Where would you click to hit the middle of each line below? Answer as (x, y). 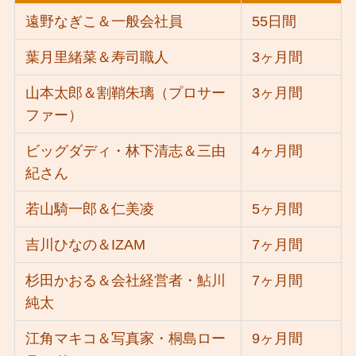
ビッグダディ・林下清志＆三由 (126, 151)
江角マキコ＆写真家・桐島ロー (126, 339)
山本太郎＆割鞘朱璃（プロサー (126, 93)
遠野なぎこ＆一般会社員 (104, 22)
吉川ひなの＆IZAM (86, 245)
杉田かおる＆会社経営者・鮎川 (126, 281)
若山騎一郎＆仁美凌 (90, 209)
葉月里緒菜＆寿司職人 (97, 58)
